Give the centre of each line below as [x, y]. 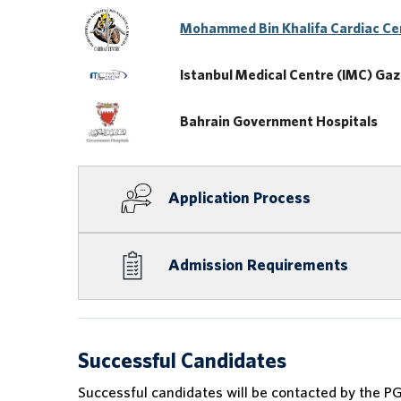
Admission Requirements [258, 266]
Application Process [239, 199]
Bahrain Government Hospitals [279, 122]
